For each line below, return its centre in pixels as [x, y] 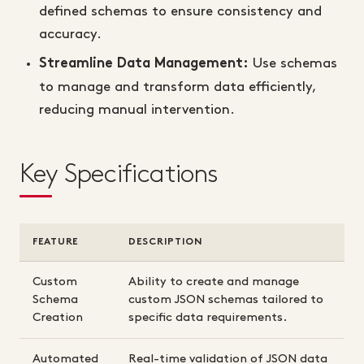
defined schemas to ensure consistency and [180, 12]
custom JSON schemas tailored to [226, 300]
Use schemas [293, 64]
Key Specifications [119, 175]
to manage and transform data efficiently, [178, 87]
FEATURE [56, 243]
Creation [58, 318]
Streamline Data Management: [144, 65]
